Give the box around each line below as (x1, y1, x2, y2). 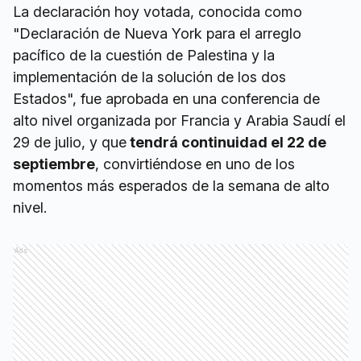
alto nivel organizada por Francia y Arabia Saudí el (13, 112, 346, 129)
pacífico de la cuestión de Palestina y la (13, 47, 275, 64)
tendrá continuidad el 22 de (127, 134, 326, 151)
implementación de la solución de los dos (13, 68, 286, 85)
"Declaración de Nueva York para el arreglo (13, 25, 301, 42)
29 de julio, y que (13, 134, 127, 151)
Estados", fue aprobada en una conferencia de (13, 90, 320, 107)
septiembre (13, 156, 95, 172)
